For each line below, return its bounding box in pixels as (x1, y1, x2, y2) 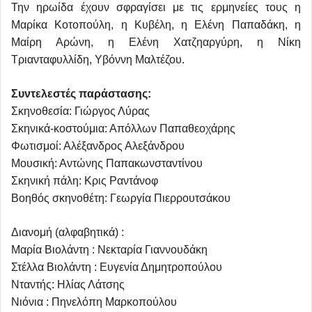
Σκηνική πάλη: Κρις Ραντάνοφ (11, 174, 158, 187)
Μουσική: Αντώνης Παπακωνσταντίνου (11, 157, 203, 169)
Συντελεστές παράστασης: (11, 87, 151, 100)
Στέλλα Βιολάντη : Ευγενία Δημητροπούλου (11, 260, 222, 273)
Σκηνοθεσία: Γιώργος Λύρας (11, 104, 150, 117)
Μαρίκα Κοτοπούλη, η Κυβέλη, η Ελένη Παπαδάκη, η (11, 18, 301, 31)
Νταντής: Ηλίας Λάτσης (11, 278, 125, 290)
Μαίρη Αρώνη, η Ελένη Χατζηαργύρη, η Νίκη (11, 36, 301, 48)
